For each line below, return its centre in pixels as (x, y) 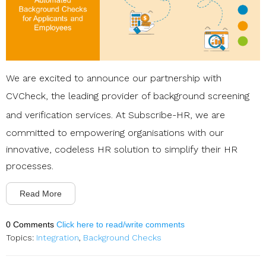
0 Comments (31, 225)
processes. (31, 166)
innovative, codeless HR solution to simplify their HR (122, 150)
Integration (58, 238)
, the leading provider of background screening (148, 96)
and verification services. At (67, 115)
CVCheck (26, 96)
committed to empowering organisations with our (115, 133)
